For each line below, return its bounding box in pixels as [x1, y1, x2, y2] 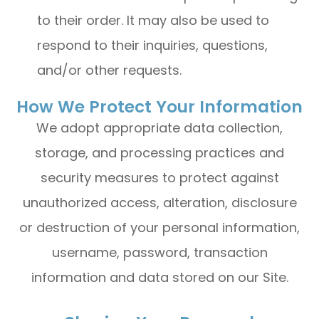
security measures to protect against [40, 169, 279, 187]
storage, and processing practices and [35, 144, 284, 162]
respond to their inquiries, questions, [37, 36, 268, 54]
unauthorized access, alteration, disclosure [22, 194, 297, 211]
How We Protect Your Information [16, 95, 303, 118]
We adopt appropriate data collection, [36, 119, 283, 137]
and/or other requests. [37, 61, 182, 79]
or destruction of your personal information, [19, 219, 300, 236]
